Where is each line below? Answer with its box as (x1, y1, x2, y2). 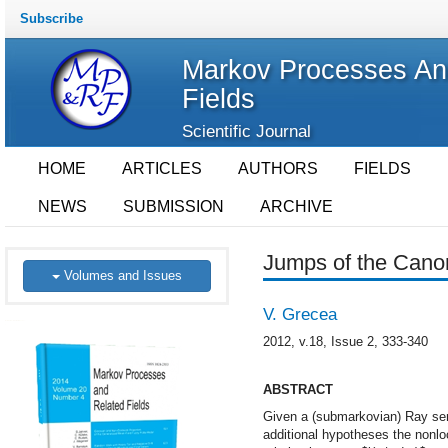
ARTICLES (122, 160, 202, 177)
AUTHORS (238, 160, 318, 177)
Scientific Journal (181, 122, 311, 141)
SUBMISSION (123, 198, 224, 215)
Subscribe (20, 11, 83, 26)
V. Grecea (262, 305, 337, 324)
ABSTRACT (262, 382, 333, 397)
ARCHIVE (260, 198, 333, 215)
